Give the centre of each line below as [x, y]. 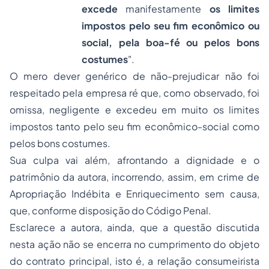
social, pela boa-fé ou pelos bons [171, 42]
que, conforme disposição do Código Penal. [110, 210]
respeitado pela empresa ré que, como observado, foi [134, 93]
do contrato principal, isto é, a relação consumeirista [134, 261]
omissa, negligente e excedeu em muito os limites [134, 110]
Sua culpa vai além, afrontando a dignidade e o [134, 160]
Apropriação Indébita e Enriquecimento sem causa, [134, 194]
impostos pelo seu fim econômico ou [171, 26]
